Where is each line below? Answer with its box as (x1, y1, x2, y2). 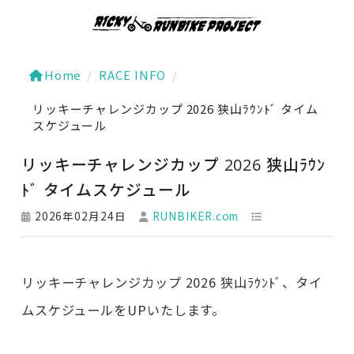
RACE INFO (99, 66, 167, 83)
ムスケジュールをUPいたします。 (21, 300, 226, 319)
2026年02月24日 (34, 208, 126, 224)
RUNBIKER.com (152, 208, 239, 224)
